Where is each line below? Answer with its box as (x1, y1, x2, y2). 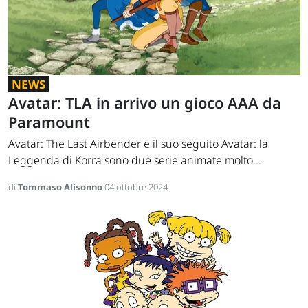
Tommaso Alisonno (18, 181, 104, 194)
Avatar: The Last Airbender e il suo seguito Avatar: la (8, 136, 268, 152)
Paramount (8, 112, 90, 133)
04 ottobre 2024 (104, 181, 168, 194)
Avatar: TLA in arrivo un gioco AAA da (8, 93, 281, 113)
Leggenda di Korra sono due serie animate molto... (8, 153, 261, 168)
